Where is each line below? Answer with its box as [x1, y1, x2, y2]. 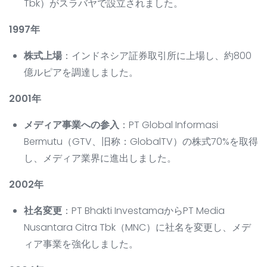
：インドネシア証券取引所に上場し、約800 [62, 49, 252, 63]
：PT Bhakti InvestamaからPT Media [62, 204, 225, 218]
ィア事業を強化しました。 [24, 237, 138, 252]
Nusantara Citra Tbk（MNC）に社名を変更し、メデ [24, 221, 251, 235]
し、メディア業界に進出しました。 [24, 151, 176, 166]
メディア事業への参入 [24, 118, 119, 132]
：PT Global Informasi [119, 118, 218, 132]
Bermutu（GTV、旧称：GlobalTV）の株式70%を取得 [24, 135, 258, 149]
